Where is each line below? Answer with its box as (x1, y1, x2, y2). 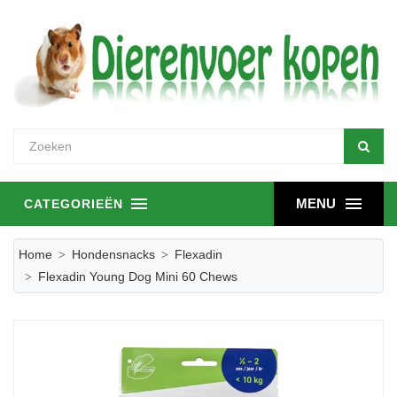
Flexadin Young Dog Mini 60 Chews (38, 269, 237, 284)
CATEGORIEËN (24, 197, 123, 211)
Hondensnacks (72, 247, 155, 261)
